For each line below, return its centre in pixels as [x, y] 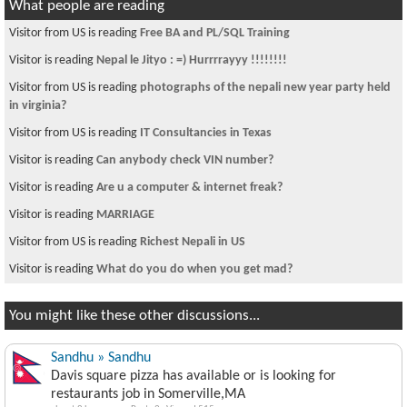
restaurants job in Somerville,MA [148, 394]
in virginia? [38, 106]
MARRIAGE [125, 215]
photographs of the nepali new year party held [265, 88]
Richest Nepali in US [193, 242]
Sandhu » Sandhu [101, 358]
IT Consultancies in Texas [206, 133]
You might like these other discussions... [134, 316]
